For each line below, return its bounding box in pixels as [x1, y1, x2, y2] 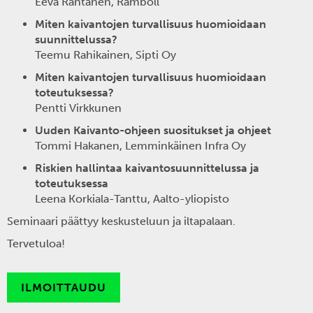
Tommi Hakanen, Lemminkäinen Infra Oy [35, 139, 252, 152]
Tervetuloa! [7, 237, 65, 250]
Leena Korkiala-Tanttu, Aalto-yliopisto [35, 192, 229, 205]
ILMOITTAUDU [21, 281, 106, 294]
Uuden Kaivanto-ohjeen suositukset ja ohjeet [35, 124, 271, 137]
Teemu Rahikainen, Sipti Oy [35, 48, 176, 61]
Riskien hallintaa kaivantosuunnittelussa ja [35, 161, 259, 175]
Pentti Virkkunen [35, 101, 122, 115]
